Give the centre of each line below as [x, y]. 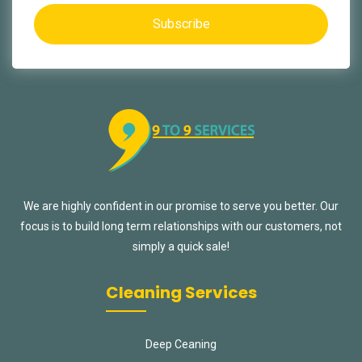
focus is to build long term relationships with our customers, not [181, 226]
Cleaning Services [181, 293]
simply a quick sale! [181, 246]
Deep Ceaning [181, 344]
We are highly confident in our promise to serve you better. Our [181, 206]
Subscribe [181, 24]
